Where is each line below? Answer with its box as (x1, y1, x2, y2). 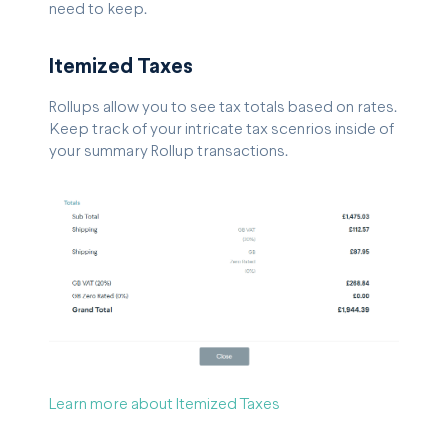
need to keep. (49, 2, 147, 17)
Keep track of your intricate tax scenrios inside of (49, 122, 394, 138)
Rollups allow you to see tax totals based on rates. (49, 100, 397, 116)
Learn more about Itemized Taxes (49, 397, 280, 413)
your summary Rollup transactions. (49, 144, 288, 160)
